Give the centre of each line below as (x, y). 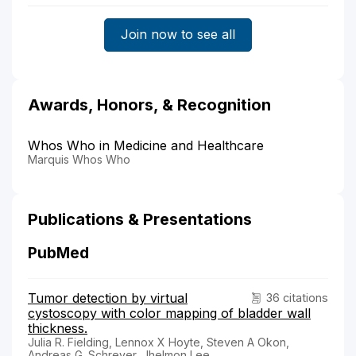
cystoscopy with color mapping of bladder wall (169, 313)
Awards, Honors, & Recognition (149, 104)
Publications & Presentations (140, 219)
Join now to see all (178, 35)
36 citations (297, 297)
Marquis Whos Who (79, 159)
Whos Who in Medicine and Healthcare (146, 145)
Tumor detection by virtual (108, 298)
